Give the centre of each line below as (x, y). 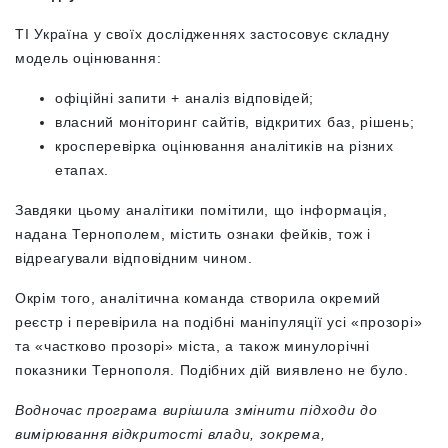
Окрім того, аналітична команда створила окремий (198, 298)
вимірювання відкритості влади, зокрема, (170, 434)
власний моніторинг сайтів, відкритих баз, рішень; (235, 122)
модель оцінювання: (91, 58)
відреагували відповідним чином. (134, 258)
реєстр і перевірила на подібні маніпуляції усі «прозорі (214, 322)
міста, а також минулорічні (271, 346)
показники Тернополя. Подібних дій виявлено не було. (214, 370)
